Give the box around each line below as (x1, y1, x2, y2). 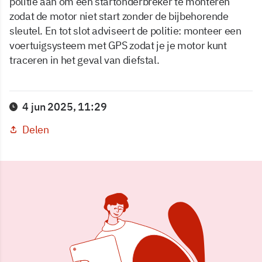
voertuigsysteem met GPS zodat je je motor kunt (9, 39, 227, 53)
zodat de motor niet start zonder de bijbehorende (9, 9, 229, 23)
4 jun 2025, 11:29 (22, 100, 107, 114)
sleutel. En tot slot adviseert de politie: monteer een (9, 24, 242, 38)
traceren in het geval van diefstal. (9, 53, 160, 67)
